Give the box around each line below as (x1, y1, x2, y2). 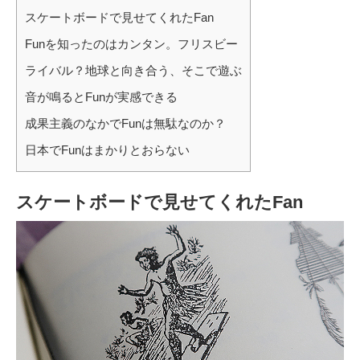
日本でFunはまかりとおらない (25, 142, 190, 157)
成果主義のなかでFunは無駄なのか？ (25, 116, 226, 130)
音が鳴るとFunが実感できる (25, 89, 178, 104)
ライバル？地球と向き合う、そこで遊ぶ (25, 63, 242, 77)
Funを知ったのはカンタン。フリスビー (25, 36, 238, 51)
